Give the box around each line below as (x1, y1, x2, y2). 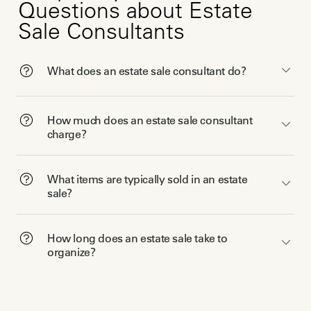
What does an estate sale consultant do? (47, 64, 246, 78)
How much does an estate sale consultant (47, 113, 253, 128)
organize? (47, 245, 96, 260)
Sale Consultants (17, 23, 185, 46)
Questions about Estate (17, 2, 253, 25)
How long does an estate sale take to (47, 231, 228, 246)
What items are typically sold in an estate (47, 172, 248, 187)
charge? (47, 127, 87, 142)
